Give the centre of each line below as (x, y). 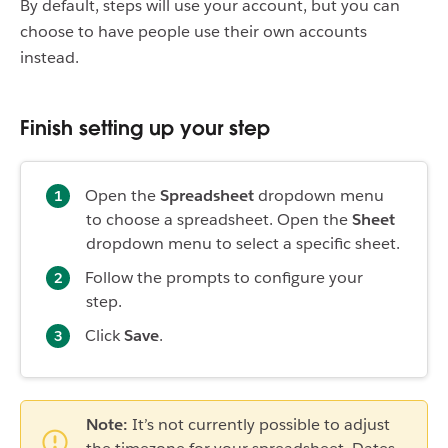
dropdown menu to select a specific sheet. (243, 244)
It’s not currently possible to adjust (261, 425)
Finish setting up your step (145, 128)
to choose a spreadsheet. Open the (219, 220)
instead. (49, 58)
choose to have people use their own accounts (193, 32)
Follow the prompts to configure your (224, 278)
